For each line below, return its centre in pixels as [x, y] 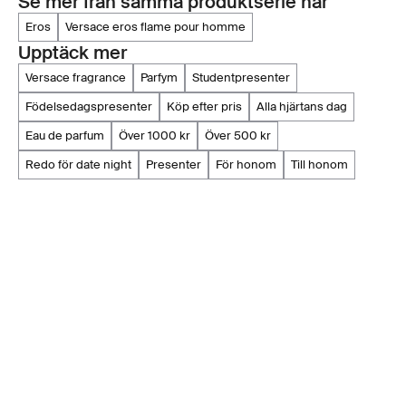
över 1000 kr [159, 136]
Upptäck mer [72, 53]
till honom [323, 165]
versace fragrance [79, 78]
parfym [162, 78]
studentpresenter [245, 78]
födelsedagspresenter [92, 107]
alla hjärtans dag [306, 107]
